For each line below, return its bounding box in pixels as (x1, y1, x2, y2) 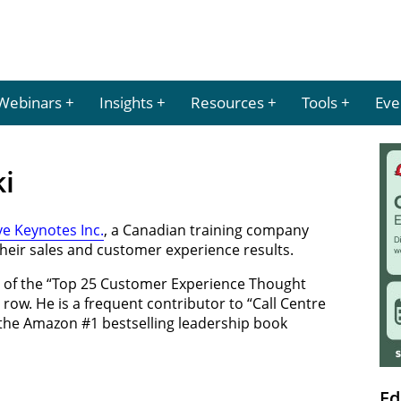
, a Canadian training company (104, 219, 309, 240)
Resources (191, 92, 264, 113)
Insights (99, 92, 153, 113)
